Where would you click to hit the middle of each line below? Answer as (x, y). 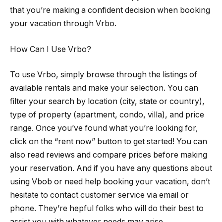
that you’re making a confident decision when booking (110, 10)
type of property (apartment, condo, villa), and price (107, 115)
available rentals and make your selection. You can (104, 88)
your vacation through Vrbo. (63, 24)
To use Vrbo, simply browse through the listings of (104, 75)
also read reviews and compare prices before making (109, 155)
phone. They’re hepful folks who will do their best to (107, 209)
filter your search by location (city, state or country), (107, 102)
